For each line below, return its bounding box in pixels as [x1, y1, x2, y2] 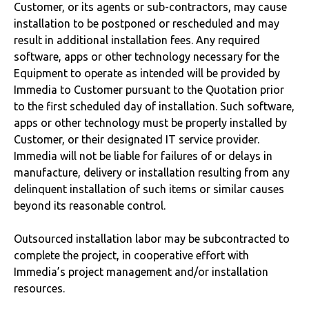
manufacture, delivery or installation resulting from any [14, 166, 290, 179]
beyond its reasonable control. [14, 199, 166, 212]
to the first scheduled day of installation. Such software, [14, 100, 295, 112]
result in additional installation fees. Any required [14, 34, 260, 46]
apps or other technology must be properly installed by [14, 117, 287, 129]
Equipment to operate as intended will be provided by [14, 67, 280, 79]
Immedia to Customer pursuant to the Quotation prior [14, 83, 284, 96]
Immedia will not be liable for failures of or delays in [14, 150, 272, 162]
